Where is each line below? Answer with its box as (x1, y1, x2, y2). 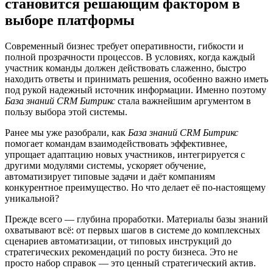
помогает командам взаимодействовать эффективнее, (5, 138, 227, 149)
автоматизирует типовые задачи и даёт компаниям (5, 171, 215, 182)
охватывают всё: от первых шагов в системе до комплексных (5, 224, 260, 235)
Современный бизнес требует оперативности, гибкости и (5, 40, 244, 51)
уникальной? (5, 193, 59, 204)
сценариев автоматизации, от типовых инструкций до (5, 235, 232, 246)
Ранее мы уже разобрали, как (5, 127, 128, 138)
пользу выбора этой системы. (5, 106, 127, 117)
